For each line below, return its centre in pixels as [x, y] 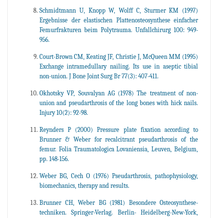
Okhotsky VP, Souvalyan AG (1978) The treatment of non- [119, 93]
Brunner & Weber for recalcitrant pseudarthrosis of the [119, 140]
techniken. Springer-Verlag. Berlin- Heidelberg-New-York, [119, 213]
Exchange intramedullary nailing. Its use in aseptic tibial [119, 67]
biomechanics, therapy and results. [84, 186]
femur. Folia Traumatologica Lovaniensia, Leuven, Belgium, [119, 149]
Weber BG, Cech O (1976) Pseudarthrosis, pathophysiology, [119, 176]
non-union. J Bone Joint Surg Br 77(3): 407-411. [99, 76]
